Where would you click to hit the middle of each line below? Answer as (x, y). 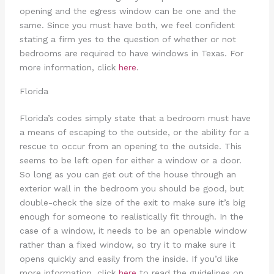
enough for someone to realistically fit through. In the (131, 216)
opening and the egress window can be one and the (128, 11)
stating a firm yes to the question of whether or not (128, 39)
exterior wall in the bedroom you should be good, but (131, 188)
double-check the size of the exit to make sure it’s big (132, 202)
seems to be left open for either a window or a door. (130, 160)
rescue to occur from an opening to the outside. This (130, 146)
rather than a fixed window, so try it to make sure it (127, 244)
